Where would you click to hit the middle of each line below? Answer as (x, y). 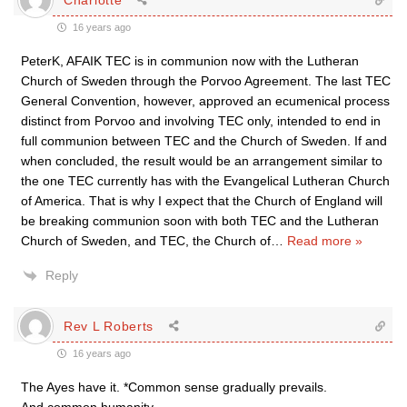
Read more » (325, 241)
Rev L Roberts (109, 326)
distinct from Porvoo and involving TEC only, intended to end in (201, 121)
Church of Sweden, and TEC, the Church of (146, 241)
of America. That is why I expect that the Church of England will (202, 201)
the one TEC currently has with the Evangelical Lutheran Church (205, 181)
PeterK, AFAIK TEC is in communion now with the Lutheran (190, 61)
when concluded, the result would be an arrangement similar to (202, 161)
